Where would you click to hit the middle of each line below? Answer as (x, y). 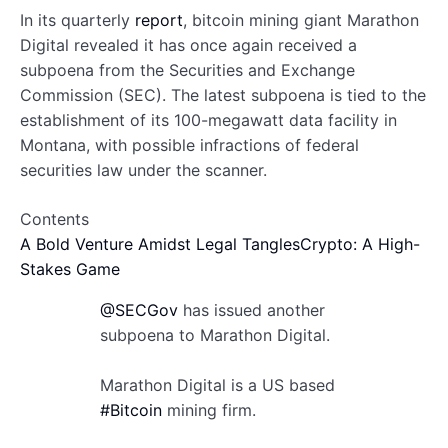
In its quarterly (77, 19)
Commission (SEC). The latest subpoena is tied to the (223, 94)
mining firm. (209, 409)
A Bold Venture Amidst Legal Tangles (160, 243)
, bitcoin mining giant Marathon (301, 19)
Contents (54, 218)
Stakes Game (70, 268)
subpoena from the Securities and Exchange (187, 69)
